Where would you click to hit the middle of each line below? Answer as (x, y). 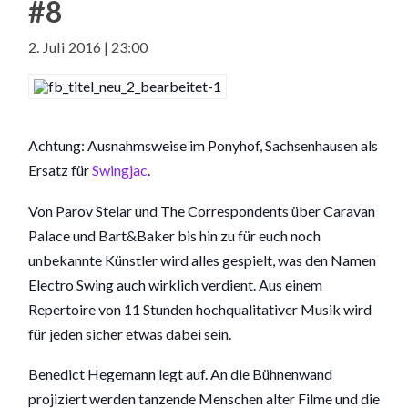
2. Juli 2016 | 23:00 (88, 47)
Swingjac (120, 170)
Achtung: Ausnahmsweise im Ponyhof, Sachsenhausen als (204, 146)
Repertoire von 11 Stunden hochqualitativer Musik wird (200, 309)
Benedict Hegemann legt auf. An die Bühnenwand (181, 374)
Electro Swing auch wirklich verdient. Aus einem (176, 284)
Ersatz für (61, 170)
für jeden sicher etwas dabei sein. (130, 333)
